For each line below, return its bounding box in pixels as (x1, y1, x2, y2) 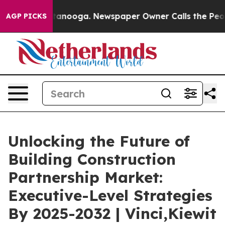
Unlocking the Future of (8, 132, 190, 151)
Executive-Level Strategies (8, 186, 212, 205)
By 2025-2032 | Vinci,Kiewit (8, 204, 216, 223)
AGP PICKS (6, 12, 47, 21)
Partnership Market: (8, 168, 163, 187)
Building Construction (8, 150, 176, 169)
